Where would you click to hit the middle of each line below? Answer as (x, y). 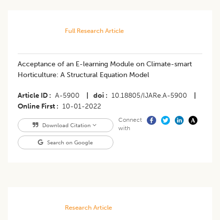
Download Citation (66, 125)
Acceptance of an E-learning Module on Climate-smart (105, 64)
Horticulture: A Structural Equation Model (83, 75)
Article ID (33, 96)
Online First (36, 107)
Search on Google (69, 143)
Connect (130, 120)
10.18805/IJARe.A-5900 (149, 96)
